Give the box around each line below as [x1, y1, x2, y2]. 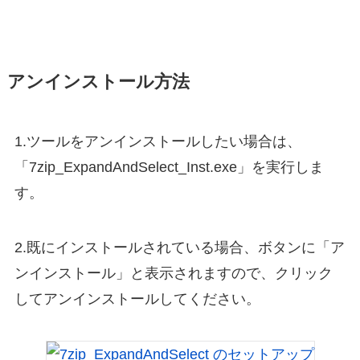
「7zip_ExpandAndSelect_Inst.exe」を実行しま [14, 159, 324, 176]
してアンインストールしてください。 [14, 291, 260, 308]
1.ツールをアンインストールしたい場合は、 [14, 133, 301, 150]
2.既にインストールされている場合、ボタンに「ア [14, 239, 345, 256]
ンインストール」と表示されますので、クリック [14, 265, 333, 282]
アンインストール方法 [6, 72, 190, 92]
